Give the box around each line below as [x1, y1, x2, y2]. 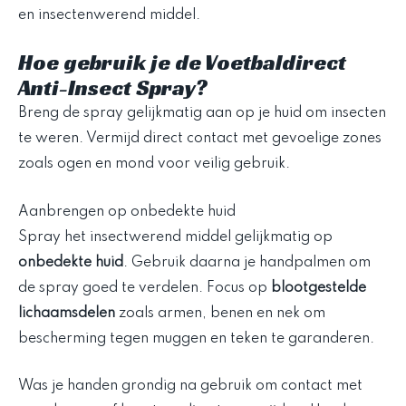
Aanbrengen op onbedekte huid [18, 204, 236, 219]
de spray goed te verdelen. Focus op [18, 280, 271, 295]
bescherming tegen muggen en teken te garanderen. [18, 331, 374, 346]
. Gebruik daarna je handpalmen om [123, 255, 371, 270]
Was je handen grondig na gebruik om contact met [18, 379, 362, 394]
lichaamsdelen [18, 305, 115, 321]
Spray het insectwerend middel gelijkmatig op [18, 229, 333, 245]
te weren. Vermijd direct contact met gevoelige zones [18, 131, 382, 147]
